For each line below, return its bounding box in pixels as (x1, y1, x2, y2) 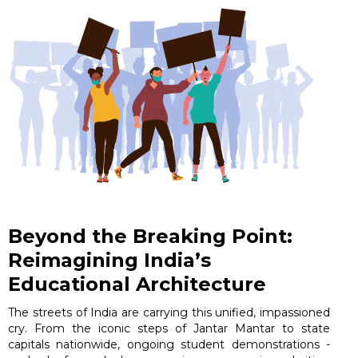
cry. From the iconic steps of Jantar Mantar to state (8, 321, 331, 336)
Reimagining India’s (8, 249, 211, 272)
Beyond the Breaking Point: (8, 225, 292, 249)
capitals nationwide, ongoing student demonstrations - (8, 337, 331, 352)
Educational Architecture (8, 272, 266, 296)
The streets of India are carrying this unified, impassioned (8, 305, 331, 320)
